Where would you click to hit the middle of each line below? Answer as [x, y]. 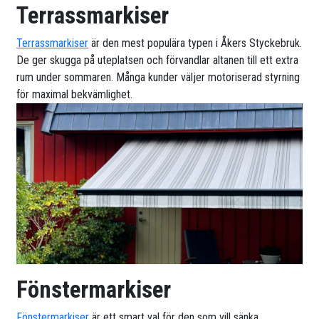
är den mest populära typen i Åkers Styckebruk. [195, 43]
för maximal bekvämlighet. [75, 94]
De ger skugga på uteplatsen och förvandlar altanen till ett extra [158, 60]
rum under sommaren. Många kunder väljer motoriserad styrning [158, 77]
